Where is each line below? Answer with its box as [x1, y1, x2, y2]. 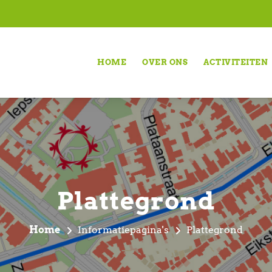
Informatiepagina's [78, 224, 169, 236]
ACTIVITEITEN [203, 58, 268, 67]
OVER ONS [142, 58, 188, 67]
